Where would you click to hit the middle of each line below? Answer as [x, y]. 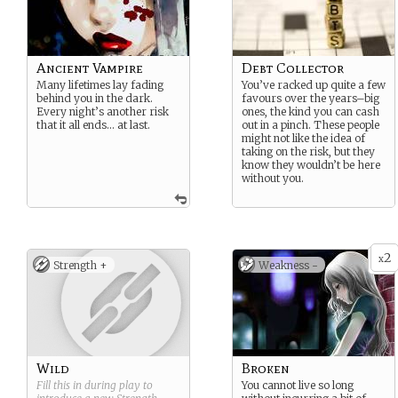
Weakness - [288, 265]
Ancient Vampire [90, 68]
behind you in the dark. [95, 98]
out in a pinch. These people [310, 125]
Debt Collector [293, 68]
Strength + [80, 265]
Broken [266, 368]
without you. [273, 178]
